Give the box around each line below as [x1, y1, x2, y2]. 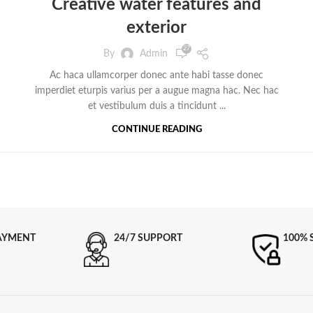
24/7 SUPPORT [113, 233, 182, 244]
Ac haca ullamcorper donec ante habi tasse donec [50, 71, 263, 81]
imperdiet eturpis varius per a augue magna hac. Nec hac [34, 86, 279, 96]
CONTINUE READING [111, 125, 202, 135]
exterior [126, 20, 187, 37]
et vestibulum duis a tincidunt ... [87, 101, 226, 112]
